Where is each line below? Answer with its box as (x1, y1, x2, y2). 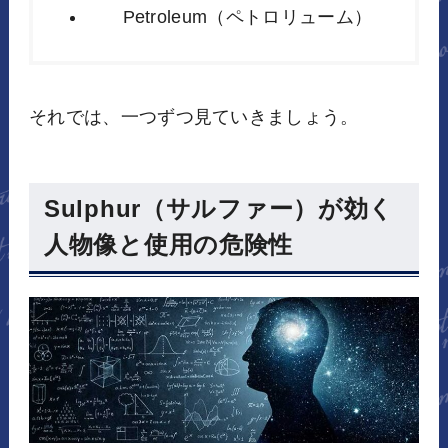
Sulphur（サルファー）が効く (43, 195, 395, 223)
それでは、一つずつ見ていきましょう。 (28, 107, 359, 128)
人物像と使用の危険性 (43, 231, 294, 259)
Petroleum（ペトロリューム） (122, 7, 373, 28)
